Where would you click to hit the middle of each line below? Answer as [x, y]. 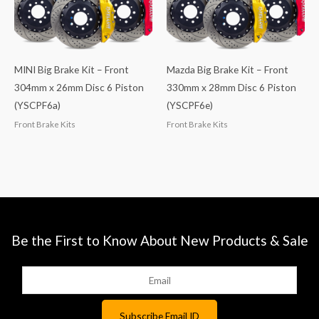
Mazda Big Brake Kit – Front [228, 70]
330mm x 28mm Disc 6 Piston [231, 88]
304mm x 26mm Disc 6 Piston [79, 88]
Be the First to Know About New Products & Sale [159, 240]
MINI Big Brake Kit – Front [72, 70]
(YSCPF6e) [190, 105]
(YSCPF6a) [37, 105]
